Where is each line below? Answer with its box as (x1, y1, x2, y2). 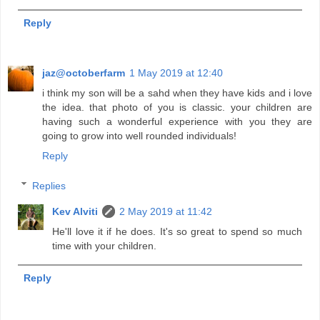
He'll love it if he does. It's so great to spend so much (52, 225, 302, 237)
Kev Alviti (52, 205, 99, 217)
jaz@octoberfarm (42, 67, 125, 79)
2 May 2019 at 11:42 (119, 205, 213, 217)
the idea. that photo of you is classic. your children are (42, 101, 312, 114)
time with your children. (52, 239, 157, 251)
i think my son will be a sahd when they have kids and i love (42, 87, 312, 99)
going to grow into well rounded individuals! (42, 130, 236, 142)
